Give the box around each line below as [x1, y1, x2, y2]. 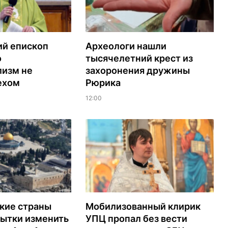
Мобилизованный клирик [85, 201, 201, 212]
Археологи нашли [85, 41, 166, 52]
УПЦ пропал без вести [85, 213, 187, 224]
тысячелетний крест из [85, 53, 193, 64]
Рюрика [85, 77, 121, 89]
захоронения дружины [85, 65, 190, 76]
